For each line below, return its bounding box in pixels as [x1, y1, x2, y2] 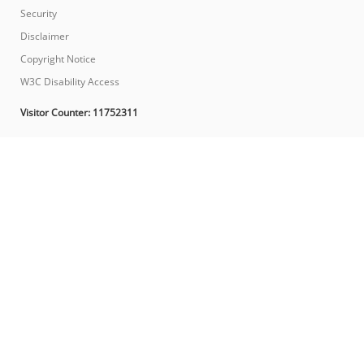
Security [20, 6, 57, 20]
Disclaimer [20, 28, 69, 43]
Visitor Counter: [20, 105, 93, 119]
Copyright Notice [20, 51, 96, 66]
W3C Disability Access [20, 74, 119, 89]
